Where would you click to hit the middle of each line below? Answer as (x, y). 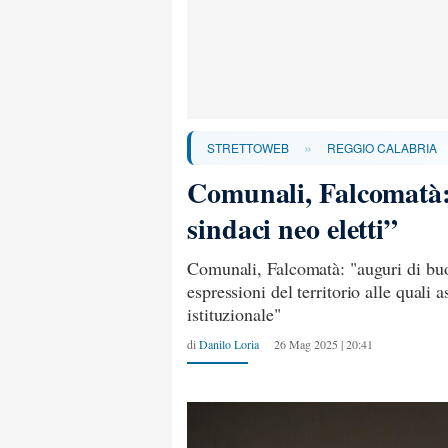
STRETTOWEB (248, 147)
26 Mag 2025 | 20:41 (323, 344)
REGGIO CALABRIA (382, 147)
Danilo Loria (229, 344)
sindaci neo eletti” (293, 228)
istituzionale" (234, 314)
